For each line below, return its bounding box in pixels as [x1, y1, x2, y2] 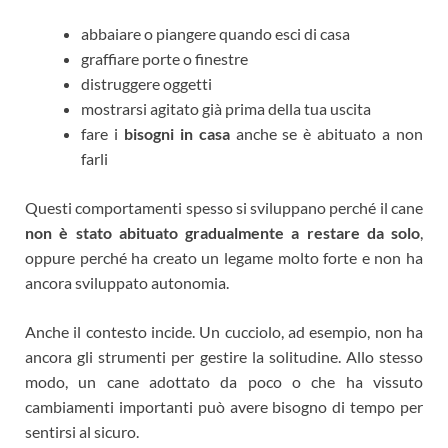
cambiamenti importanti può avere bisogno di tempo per [25, 396, 423, 416]
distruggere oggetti [81, 73, 212, 93]
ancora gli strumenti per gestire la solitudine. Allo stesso [25, 346, 423, 366]
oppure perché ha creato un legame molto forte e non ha [25, 247, 423, 267]
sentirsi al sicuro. [25, 421, 139, 441]
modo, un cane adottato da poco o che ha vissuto [25, 371, 423, 391]
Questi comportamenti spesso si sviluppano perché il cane [25, 197, 423, 217]
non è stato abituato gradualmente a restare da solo [25, 222, 420, 242]
